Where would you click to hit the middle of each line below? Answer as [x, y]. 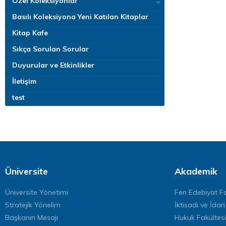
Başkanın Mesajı [32, 217]
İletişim [24, 81]
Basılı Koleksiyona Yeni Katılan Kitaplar [80, 17]
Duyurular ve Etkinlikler [53, 65]
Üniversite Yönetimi [37, 192]
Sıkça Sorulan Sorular [50, 49]
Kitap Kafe [30, 33]
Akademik [196, 171]
